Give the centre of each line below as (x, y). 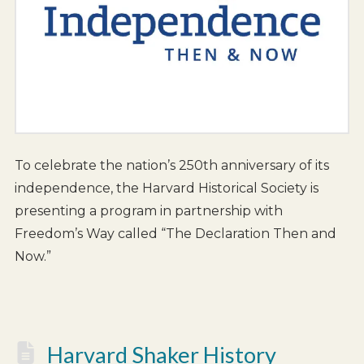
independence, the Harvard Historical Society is (166, 188)
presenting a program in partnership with (148, 211)
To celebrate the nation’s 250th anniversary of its (171, 166)
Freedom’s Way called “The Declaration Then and (175, 234)
